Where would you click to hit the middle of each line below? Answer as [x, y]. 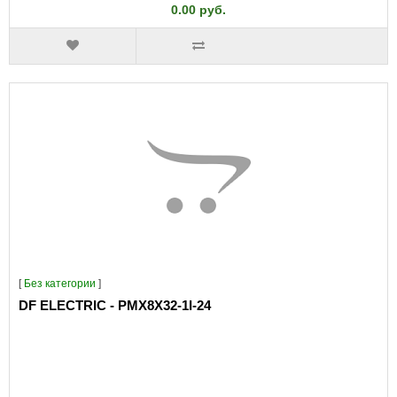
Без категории [60, 284]
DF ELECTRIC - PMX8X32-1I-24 [115, 305]
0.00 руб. [198, 10]
